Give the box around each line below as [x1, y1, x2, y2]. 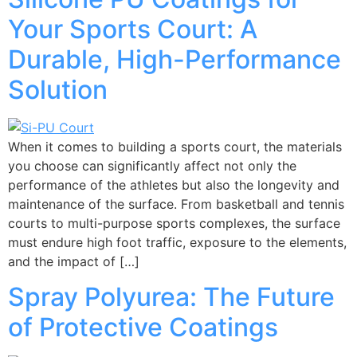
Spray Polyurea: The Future [8, 281, 335, 313]
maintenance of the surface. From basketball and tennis [8, 195, 344, 212]
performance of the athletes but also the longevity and [8, 176, 339, 193]
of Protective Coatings [8, 312, 278, 343]
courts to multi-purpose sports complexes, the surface [8, 214, 340, 231]
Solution [8, 73, 108, 105]
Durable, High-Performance [8, 43, 341, 75]
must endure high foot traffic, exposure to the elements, [8, 233, 347, 250]
